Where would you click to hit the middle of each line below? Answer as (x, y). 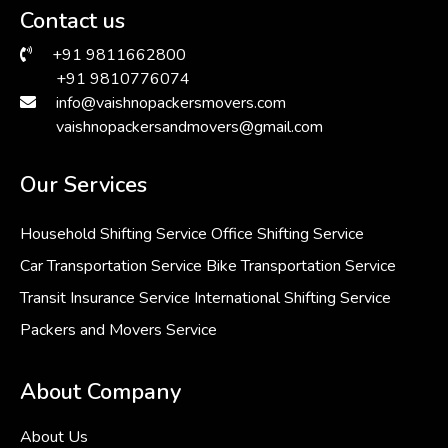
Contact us (72, 20)
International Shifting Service (292, 297)
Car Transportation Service (111, 265)
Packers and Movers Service (118, 329)
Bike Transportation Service (301, 265)
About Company (100, 391)
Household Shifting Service (113, 233)
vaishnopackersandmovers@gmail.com (189, 126)
